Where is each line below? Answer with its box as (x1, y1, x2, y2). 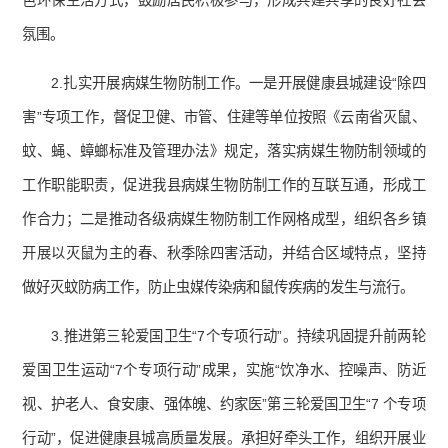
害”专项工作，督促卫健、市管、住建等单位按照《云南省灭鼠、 (22, 109, 426, 126)
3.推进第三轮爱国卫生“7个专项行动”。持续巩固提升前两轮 (51, 328, 426, 345)
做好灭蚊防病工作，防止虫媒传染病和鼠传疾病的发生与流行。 (22, 279, 415, 296)
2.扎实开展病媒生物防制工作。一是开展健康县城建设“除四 (51, 75, 426, 92)
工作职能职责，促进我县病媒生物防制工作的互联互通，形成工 (22, 177, 426, 194)
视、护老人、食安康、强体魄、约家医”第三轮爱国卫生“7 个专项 (22, 396, 426, 413)
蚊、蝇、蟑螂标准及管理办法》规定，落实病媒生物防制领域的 (22, 143, 426, 160)
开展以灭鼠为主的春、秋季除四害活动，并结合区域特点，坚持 (22, 245, 426, 262)
